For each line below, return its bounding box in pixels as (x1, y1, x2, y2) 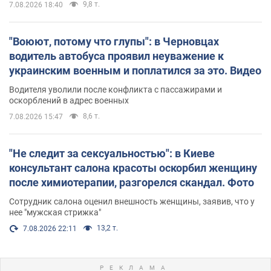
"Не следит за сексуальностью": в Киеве (9, 146, 215, 160)
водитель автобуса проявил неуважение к (9, 49, 224, 62)
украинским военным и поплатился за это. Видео (9, 64, 261, 77)
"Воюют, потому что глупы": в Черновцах (9, 34, 219, 48)
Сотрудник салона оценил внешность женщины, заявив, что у (9, 196, 255, 206)
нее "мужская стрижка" (9, 207, 101, 217)
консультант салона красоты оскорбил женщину (9, 161, 257, 174)
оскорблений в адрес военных (9, 95, 129, 105)
